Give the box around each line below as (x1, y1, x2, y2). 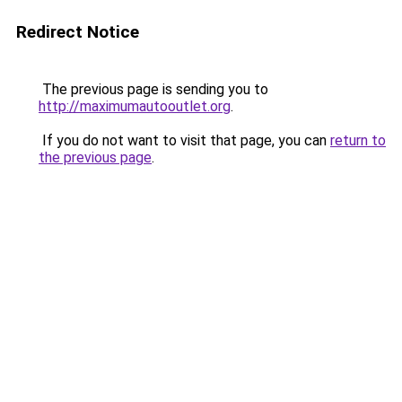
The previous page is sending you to (39, 81, 268, 98)
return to (330, 132, 386, 149)
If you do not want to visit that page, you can (39, 132, 330, 149)
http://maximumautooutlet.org (39, 98, 231, 115)
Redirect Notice (16, 22, 139, 42)
